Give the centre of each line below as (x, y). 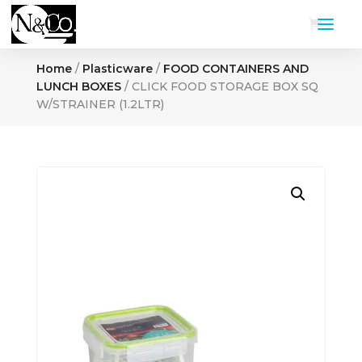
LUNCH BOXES (78, 86)
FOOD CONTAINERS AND (236, 69)
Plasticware (117, 69)
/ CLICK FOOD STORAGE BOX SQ (219, 86)
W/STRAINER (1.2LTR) (100, 104)
